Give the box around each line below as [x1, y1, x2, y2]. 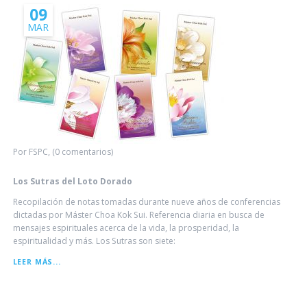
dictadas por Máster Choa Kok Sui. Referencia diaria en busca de [12, 209, 265, 221]
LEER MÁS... [12, 256, 61, 267]
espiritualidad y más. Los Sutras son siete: [12, 235, 175, 247]
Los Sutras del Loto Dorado [12, 175, 132, 188]
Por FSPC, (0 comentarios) [12, 146, 113, 158]
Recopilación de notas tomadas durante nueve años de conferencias [12, 196, 280, 208]
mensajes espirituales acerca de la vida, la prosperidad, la [12, 222, 239, 234]
